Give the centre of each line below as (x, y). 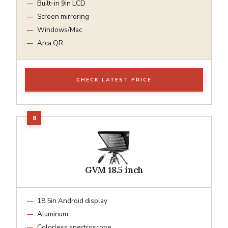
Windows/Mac (60, 30)
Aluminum (53, 214)
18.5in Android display (72, 201)
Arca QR (50, 43)
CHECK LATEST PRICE (114, 80)
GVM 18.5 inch (114, 170)
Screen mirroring (63, 16)
